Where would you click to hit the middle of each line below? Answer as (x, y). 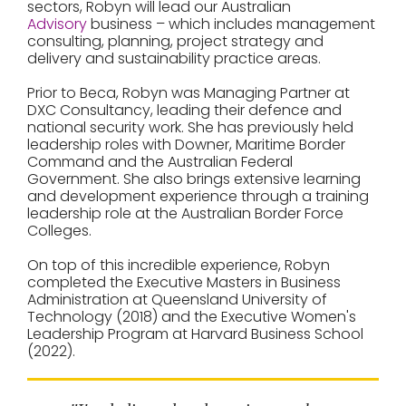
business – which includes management (231, 24)
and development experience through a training (198, 196)
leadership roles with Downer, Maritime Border (186, 145)
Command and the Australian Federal (160, 162)
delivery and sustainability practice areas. (174, 58)
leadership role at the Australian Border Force (185, 213)
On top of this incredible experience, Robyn (179, 265)
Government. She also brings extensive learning (194, 179)
